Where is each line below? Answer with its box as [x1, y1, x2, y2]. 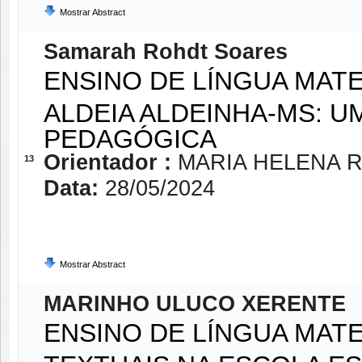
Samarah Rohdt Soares [44, 40, 288, 64]
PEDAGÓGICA [44, 124, 217, 149]
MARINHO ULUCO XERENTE [44, 292, 346, 316]
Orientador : [44, 150, 178, 175]
